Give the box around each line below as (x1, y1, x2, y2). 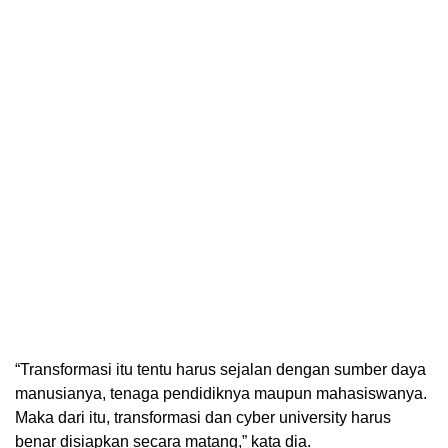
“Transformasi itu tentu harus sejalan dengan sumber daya (15, 361, 426, 379)
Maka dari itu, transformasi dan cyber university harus (15, 409, 391, 427)
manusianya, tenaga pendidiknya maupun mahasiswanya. (15, 385, 427, 403)
